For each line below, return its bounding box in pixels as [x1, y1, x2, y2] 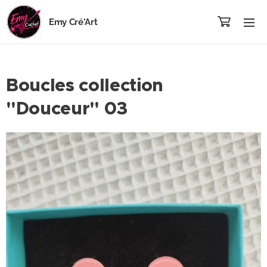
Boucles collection [6, 74, 164, 97]
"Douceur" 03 [6, 97, 128, 120]
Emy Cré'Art [49, 17, 98, 27]
